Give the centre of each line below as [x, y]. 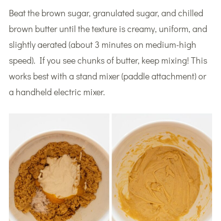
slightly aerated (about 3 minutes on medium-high [102, 44]
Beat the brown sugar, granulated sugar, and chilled [106, 13]
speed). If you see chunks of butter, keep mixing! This [108, 60]
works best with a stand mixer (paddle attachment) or [107, 76]
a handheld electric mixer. [57, 92]
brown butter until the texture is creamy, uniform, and [108, 28]
